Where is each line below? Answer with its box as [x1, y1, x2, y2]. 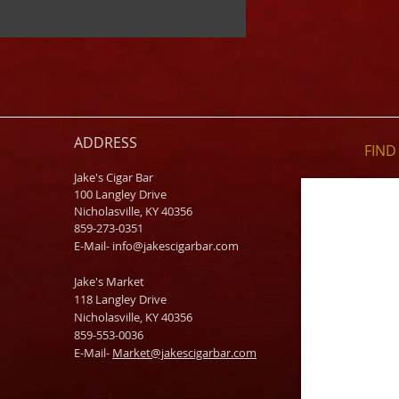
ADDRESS [74, 133, 137, 153]
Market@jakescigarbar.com [112, 345, 256, 362]
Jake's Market [74, 273, 144, 290]
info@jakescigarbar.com [112, 238, 239, 255]
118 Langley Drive [74, 291, 167, 308]
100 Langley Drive [74, 186, 167, 203]
